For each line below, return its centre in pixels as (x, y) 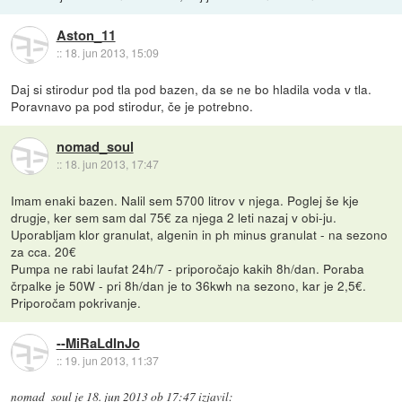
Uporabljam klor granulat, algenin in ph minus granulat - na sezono (200, 235)
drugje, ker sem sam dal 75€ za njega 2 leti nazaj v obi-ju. (174, 218)
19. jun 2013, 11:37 (111, 361)
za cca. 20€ (44, 252)
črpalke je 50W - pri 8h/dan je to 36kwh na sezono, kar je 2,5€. (189, 286)
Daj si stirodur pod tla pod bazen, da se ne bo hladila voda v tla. (192, 89)
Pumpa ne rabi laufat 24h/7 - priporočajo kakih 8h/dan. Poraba (188, 269)
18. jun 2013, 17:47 (111, 164)
